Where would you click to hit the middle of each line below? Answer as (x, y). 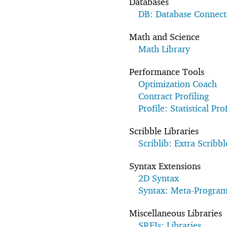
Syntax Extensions (165, 166)
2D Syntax (159, 178)
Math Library (164, 49)
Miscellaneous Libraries (176, 213)
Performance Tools (167, 71)
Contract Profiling (174, 96)
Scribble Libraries (164, 131)
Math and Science (164, 36)
